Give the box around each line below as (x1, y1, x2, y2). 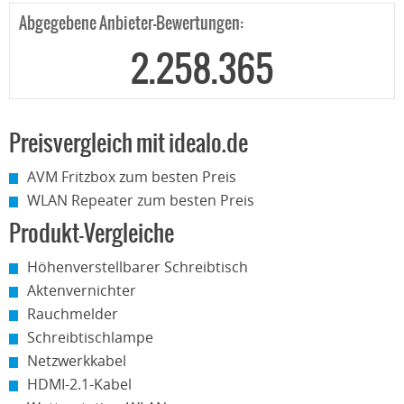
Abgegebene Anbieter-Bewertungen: (19, 13, 243, 34)
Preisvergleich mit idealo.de (9, 129, 248, 159)
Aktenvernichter (27, 280, 136, 300)
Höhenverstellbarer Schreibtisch (27, 257, 248, 277)
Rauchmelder (27, 304, 118, 324)
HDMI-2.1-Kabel (27, 374, 132, 394)
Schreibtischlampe (27, 327, 153, 347)
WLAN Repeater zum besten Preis (27, 190, 254, 210)
